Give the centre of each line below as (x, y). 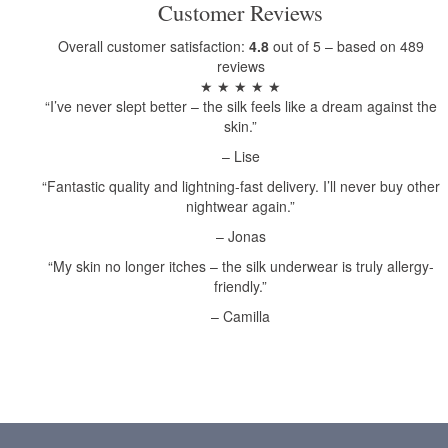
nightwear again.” (241, 205)
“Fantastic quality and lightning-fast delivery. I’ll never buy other (240, 185)
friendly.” (241, 285)
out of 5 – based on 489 (346, 45)
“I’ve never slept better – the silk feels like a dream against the (240, 105)
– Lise (240, 155)
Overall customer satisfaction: (153, 45)
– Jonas (240, 235)
